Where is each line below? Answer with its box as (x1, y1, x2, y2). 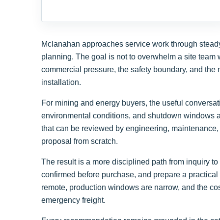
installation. (41, 78, 81, 87)
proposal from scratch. (41, 137, 118, 146)
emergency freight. (41, 196, 106, 205)
